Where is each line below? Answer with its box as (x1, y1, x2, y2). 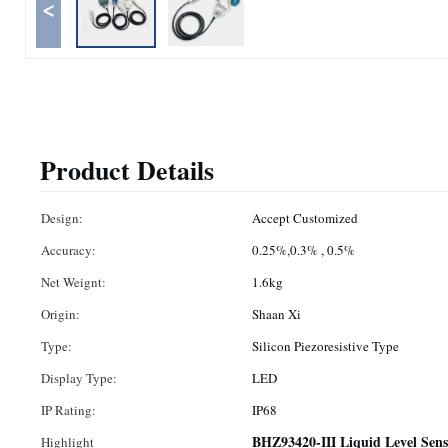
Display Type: (41, 369, 117, 387)
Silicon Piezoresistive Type (252, 337, 399, 355)
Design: (41, 209, 83, 227)
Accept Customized (252, 209, 358, 227)
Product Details (40, 151, 214, 189)
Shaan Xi (252, 305, 301, 323)
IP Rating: (41, 401, 96, 419)
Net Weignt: (41, 273, 106, 291)
